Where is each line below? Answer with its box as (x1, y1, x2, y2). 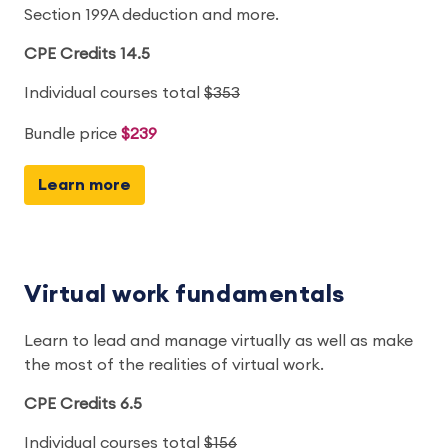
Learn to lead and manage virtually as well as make (24, 332, 413, 349)
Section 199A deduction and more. (24, 6, 279, 23)
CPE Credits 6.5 (24, 395, 142, 412)
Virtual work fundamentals (24, 282, 345, 307)
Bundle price (24, 125, 121, 142)
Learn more (38, 177, 131, 194)
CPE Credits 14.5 (24, 45, 150, 62)
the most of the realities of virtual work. (24, 356, 324, 373)
